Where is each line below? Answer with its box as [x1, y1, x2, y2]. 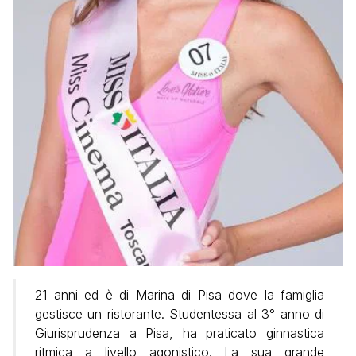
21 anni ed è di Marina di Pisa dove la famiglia [35, 286, 324, 303]
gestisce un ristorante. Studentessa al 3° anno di [35, 305, 324, 322]
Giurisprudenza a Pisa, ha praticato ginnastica [35, 324, 324, 341]
